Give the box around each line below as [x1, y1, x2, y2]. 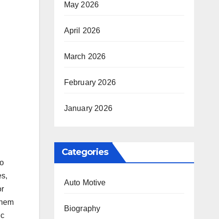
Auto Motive [64, 178, 106, 187]
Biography [64, 204, 101, 213]
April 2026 [64, 26, 101, 35]
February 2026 [64, 78, 116, 87]
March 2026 [64, 52, 106, 61]
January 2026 [64, 104, 112, 112]
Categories [61, 147, 109, 157]
